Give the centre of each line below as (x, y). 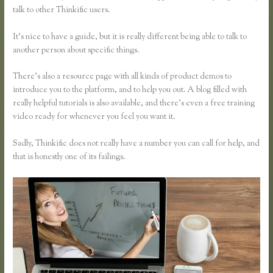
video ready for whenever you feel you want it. (94, 117)
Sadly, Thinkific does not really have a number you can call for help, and (136, 144)
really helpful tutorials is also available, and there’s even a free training (134, 104)
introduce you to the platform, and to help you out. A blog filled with (130, 90)
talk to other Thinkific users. (62, 10)
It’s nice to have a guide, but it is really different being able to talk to (130, 37)
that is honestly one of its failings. (69, 158)
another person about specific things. (76, 50)
